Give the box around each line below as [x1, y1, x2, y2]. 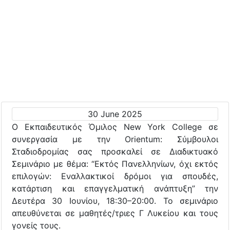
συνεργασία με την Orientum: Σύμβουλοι [12, 133, 218, 144]
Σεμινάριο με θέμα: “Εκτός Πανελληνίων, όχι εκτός [12, 158, 218, 169]
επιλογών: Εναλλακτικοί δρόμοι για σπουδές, [12, 170, 218, 181]
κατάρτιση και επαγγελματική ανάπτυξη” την [12, 183, 218, 194]
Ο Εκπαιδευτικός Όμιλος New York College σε [12, 121, 218, 132]
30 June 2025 [88, 108, 142, 119]
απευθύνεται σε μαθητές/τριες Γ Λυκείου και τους [12, 207, 218, 218]
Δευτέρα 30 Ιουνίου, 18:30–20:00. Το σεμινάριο [12, 195, 218, 206]
